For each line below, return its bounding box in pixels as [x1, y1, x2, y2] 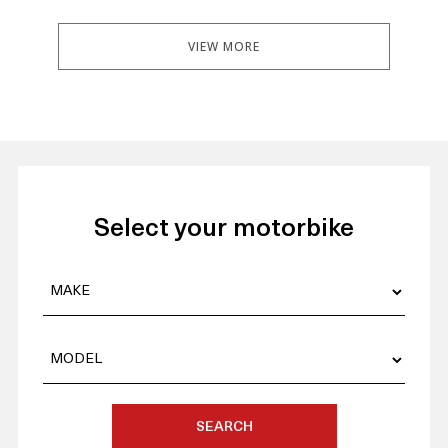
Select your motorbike [94, 217, 354, 243]
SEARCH [195, 420, 253, 436]
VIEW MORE [187, 37, 260, 55]
